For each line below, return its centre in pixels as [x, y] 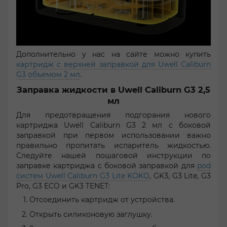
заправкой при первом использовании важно [113, 136]
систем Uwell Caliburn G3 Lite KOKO [83, 176]
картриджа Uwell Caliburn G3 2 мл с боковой [113, 125]
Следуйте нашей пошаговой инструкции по [113, 156]
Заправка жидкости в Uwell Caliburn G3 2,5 [113, 90]
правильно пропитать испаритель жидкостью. [113, 146]
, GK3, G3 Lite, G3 [180, 176]
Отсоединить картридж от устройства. [102, 200]
